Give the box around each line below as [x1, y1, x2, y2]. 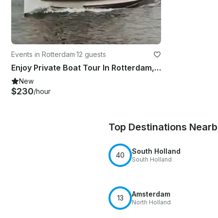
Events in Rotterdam [11, 50, 75, 58]
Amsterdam [132, 189, 170, 198]
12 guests [76, 50, 106, 58]
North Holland [132, 198, 171, 206]
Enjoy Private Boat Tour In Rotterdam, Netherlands [154, 62, 161, 73]
